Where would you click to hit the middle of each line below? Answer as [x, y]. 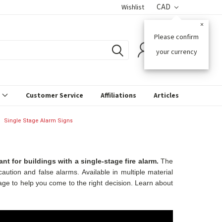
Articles [166, 96]
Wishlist [133, 7]
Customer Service [55, 96]
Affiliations [118, 96]
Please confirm [177, 37]
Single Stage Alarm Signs [39, 121]
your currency [176, 52]
